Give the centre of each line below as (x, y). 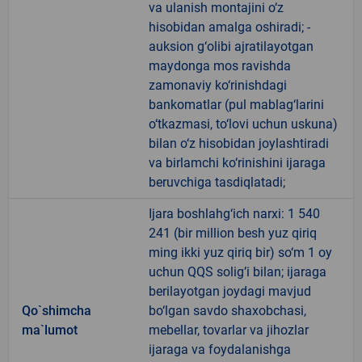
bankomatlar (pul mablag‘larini (236, 104)
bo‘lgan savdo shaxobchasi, (227, 310)
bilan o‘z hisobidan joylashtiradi (239, 143)
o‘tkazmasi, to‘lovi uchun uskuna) (243, 124)
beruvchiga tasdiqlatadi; (217, 182)
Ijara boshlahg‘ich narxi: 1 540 (234, 213)
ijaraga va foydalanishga (220, 349)
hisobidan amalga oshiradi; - (229, 27)
